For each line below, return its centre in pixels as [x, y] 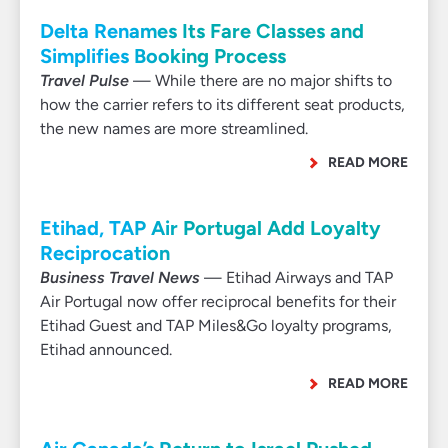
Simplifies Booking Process [163, 56]
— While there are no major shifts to [260, 80]
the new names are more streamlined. [174, 128]
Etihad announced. [106, 349]
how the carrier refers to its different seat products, [222, 104]
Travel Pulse [84, 80]
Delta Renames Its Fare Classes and [202, 31]
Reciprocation [105, 253]
